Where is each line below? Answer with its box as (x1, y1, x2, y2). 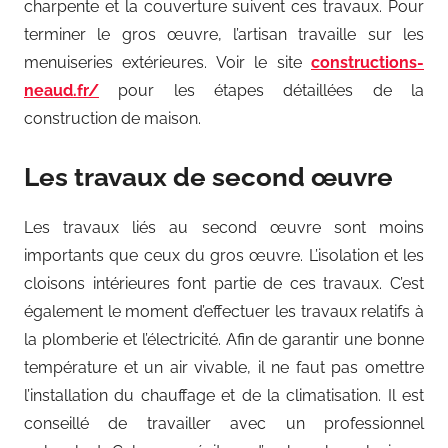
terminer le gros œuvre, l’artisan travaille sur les (24, 24, 424, 44)
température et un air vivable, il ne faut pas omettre (24, 358, 424, 378)
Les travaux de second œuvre (24, 161, 393, 192)
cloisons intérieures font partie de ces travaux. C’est (24, 274, 424, 294)
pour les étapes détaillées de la (99, 80, 424, 100)
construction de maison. (24, 108, 201, 128)
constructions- (311, 52, 424, 72)
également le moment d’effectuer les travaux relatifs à (24, 302, 424, 322)
